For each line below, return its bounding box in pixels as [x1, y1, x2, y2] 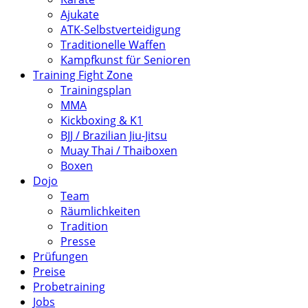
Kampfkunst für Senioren [60, 52, 190, 67]
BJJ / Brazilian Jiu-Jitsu [60, 128, 167, 143]
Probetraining [33, 279, 105, 294]
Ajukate [60, 7, 99, 22]
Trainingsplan [60, 82, 131, 98]
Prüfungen [33, 249, 88, 264]
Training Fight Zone [33, 67, 133, 82]
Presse [60, 234, 96, 249]
